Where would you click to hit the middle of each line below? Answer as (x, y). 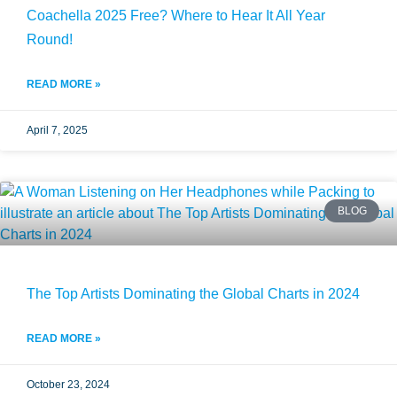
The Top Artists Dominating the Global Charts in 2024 (193, 294)
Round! (50, 39)
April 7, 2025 (57, 130)
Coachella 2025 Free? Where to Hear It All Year (176, 16)
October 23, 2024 (68, 385)
